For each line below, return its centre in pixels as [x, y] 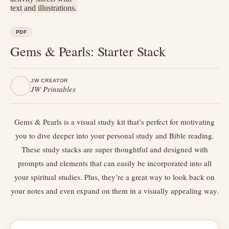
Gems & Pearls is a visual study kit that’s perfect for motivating [114, 122]
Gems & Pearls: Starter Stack [88, 51]
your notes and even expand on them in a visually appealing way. [114, 191]
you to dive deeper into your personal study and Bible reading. [114, 135]
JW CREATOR [49, 81]
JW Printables [53, 89]
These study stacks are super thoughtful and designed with [114, 149]
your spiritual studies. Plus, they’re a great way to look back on [114, 177]
